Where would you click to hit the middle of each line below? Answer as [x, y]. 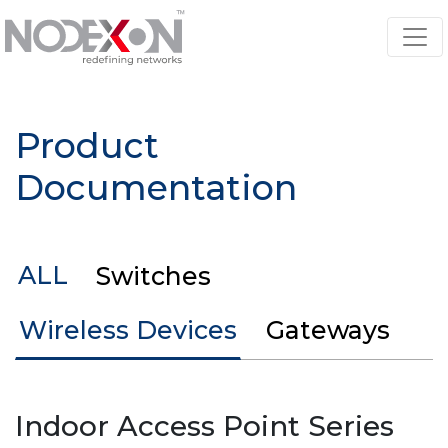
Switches [153, 275]
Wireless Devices [128, 329]
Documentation [156, 187]
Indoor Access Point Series [204, 425]
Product [87, 145]
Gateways [327, 329]
